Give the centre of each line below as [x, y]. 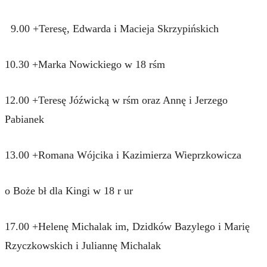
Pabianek [24, 119]
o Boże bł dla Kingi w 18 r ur [69, 190]
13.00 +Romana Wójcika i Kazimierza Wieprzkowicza [123, 155]
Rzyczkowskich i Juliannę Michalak [83, 245]
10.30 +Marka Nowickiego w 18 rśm [85, 64]
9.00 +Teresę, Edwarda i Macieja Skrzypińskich [112, 28]
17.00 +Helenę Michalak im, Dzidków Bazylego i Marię [127, 226]
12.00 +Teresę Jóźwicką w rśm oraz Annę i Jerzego [116, 100]
